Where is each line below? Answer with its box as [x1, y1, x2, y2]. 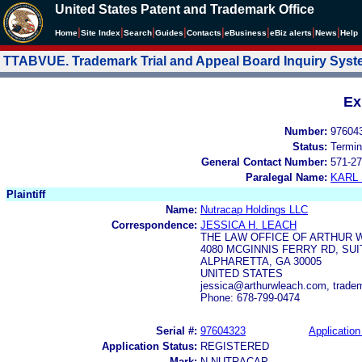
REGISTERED [200, 339, 269, 352]
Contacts [187, 28, 221, 37]
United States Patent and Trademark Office [55, 2, 314, 16]
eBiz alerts [270, 28, 312, 37]
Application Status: [102, 339, 197, 352]
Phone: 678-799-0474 [200, 291, 300, 304]
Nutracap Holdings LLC [200, 203, 308, 216]
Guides [155, 28, 183, 37]
